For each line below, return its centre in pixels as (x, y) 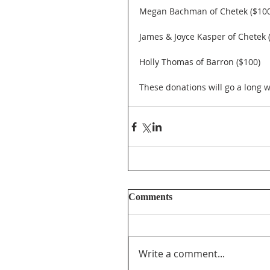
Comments (150, 197)
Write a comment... (182, 254)
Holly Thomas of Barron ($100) (200, 62)
